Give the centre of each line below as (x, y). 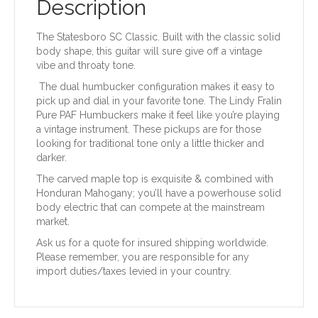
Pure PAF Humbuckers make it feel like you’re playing (158, 115)
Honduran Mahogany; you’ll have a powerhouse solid (159, 193)
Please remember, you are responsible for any (143, 257)
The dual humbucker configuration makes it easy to (155, 87)
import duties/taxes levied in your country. (134, 272)
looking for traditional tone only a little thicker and (150, 144)
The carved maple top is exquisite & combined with (155, 179)
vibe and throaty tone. (86, 66)
